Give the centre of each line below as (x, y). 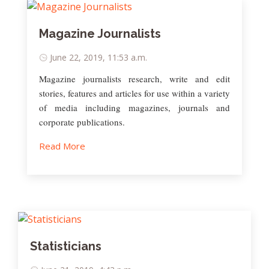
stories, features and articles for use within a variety (134, 93)
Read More (62, 146)
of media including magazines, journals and (134, 108)
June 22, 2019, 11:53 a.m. (98, 58)
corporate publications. (82, 122)
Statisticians (66, 246)
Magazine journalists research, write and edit (134, 79)
